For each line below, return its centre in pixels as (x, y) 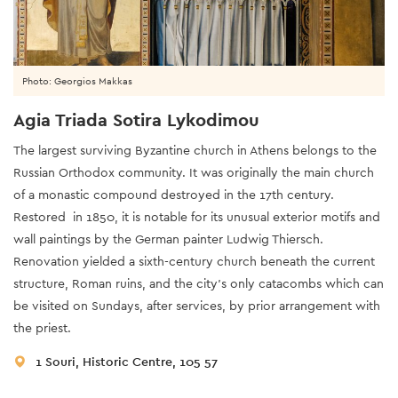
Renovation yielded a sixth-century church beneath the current (194, 262)
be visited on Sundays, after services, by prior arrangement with (197, 306)
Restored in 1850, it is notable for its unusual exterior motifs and (197, 217)
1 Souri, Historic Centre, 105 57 (127, 362)
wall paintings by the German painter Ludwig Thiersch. (168, 239)
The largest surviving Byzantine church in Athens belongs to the (195, 151)
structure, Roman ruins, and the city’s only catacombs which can (199, 284)
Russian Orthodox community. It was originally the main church (194, 173)
